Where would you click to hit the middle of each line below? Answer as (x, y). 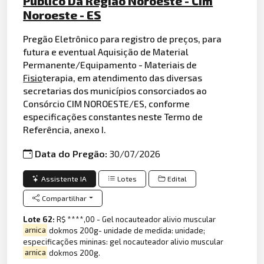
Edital (177, 179)
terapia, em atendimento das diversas (123, 77)
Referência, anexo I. (65, 129)
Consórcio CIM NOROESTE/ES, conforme (107, 103)
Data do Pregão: (72, 154)
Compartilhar (65, 198)
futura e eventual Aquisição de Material (106, 51)
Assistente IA (64, 179)
